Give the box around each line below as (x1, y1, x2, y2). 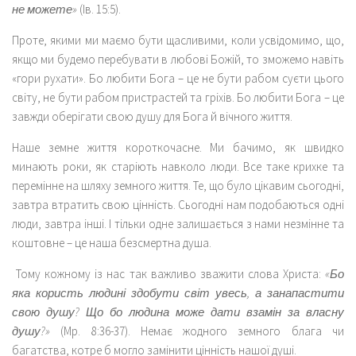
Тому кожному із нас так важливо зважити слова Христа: (12, 265, 325, 281)
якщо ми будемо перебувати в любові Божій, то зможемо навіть (12, 51, 344, 67)
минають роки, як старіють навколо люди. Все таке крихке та (12, 158, 344, 174)
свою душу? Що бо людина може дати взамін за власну (12, 304, 344, 319)
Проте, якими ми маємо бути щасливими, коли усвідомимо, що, (12, 32, 344, 48)
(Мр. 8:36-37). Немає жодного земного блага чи (50, 323, 344, 339)
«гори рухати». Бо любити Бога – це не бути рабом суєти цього (12, 70, 344, 86)
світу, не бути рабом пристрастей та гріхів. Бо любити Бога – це (12, 89, 344, 105)
